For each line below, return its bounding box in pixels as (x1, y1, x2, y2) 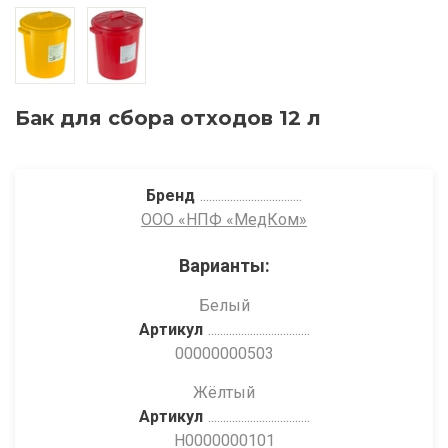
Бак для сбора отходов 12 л (15, 106, 321, 130)
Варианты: (178, 255, 270, 276)
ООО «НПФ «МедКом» (141, 210, 307, 229)
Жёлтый (193, 383, 255, 402)
